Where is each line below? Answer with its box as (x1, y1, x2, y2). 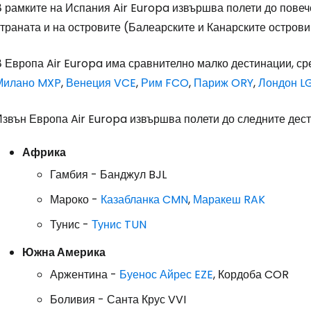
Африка (22, 144, 66, 160)
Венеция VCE (66, 74, 136, 91)
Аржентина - (50, 266, 119, 283)
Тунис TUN (92, 216, 146, 233)
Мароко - (50, 191, 101, 208)
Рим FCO (141, 74, 189, 91)
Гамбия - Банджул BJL (50, 166, 167, 183)
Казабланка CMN (101, 191, 188, 208)
